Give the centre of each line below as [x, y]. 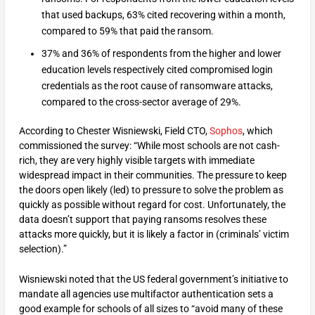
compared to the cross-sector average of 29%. [141, 102]
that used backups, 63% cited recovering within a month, [163, 14]
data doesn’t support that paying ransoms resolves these [142, 219]
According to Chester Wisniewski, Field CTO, [114, 130]
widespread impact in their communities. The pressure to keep [153, 175]
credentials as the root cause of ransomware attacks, [157, 86]
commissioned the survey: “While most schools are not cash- [149, 145]
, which [257, 130]
